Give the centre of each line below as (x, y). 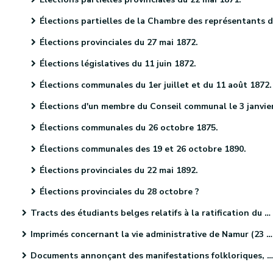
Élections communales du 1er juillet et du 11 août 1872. (156, 85)
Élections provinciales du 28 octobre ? (119, 192)
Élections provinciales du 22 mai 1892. (119, 170)
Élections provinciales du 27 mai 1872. (119, 42)
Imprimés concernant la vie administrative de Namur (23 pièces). (148, 234)
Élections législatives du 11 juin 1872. (118, 64)
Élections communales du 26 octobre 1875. (129, 128)
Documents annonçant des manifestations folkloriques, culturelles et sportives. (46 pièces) (149, 256)
